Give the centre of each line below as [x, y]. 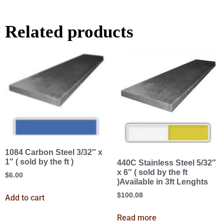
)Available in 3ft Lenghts [162, 181]
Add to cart [25, 197]
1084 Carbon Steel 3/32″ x [54, 152]
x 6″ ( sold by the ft [152, 172]
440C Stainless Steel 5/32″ [166, 162]
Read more [137, 217]
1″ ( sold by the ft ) [39, 161]
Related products [69, 31]
